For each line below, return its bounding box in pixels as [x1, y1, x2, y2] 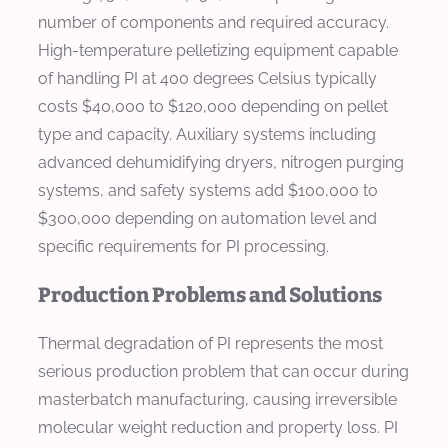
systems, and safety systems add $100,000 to [38, 180, 378, 200]
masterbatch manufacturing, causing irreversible [38, 389, 397, 409]
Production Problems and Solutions [38, 282, 382, 307]
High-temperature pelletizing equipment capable [38, 40, 398, 60]
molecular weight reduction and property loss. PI [38, 417, 398, 437]
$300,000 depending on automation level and [38, 208, 377, 228]
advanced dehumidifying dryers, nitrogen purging [38, 152, 404, 172]
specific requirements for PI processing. [38, 236, 329, 256]
